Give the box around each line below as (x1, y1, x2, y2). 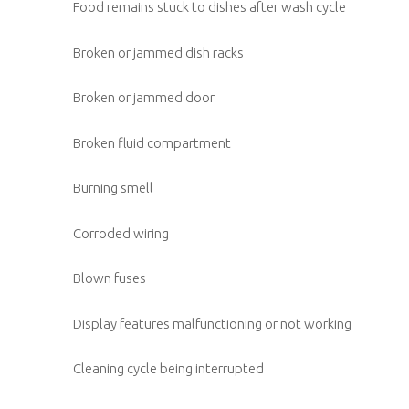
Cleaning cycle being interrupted (73, 361, 264, 377)
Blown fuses (73, 270, 146, 287)
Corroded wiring (73, 225, 169, 241)
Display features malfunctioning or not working (73, 315, 351, 331)
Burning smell (73, 180, 153, 196)
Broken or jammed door (73, 89, 215, 106)
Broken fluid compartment (73, 134, 231, 151)
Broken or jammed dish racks (73, 44, 244, 60)
